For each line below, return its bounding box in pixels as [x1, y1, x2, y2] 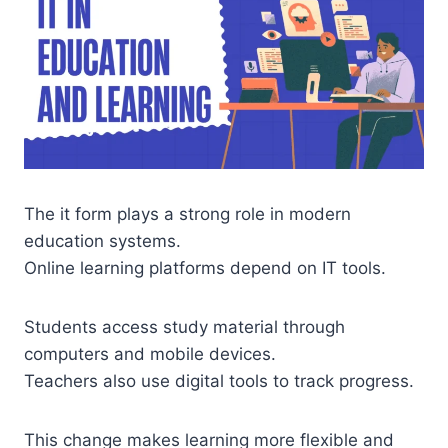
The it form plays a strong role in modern [24, 204, 351, 225]
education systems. [24, 231, 181, 252]
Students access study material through [24, 317, 345, 338]
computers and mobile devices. [24, 344, 276, 365]
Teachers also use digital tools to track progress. [24, 371, 414, 392]
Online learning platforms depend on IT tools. [24, 258, 386, 279]
